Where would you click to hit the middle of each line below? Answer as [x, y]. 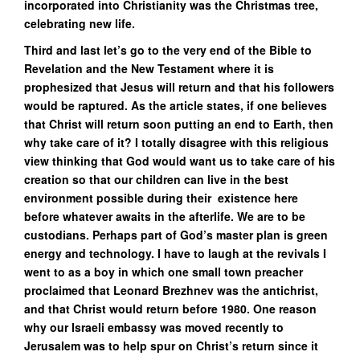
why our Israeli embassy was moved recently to [154, 327]
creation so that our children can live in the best [156, 179]
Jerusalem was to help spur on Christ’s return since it [171, 345]
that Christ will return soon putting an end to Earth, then [179, 123]
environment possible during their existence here [161, 197]
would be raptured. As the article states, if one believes [176, 105]
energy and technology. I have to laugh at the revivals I [175, 253]
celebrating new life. [80, 23]
